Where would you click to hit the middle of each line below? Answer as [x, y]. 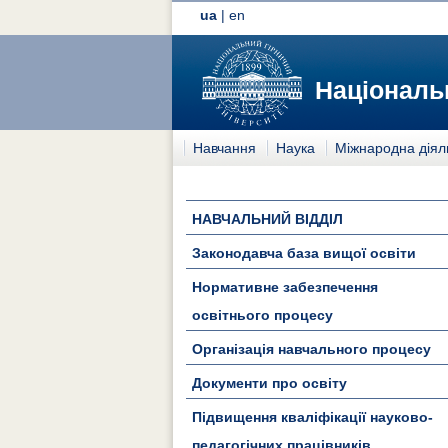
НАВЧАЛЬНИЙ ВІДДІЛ [267, 219]
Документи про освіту [269, 382]
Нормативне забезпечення [285, 286]
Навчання [224, 147]
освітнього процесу [262, 314]
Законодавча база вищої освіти [304, 252]
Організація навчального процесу [311, 348]
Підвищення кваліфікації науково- [312, 416]
